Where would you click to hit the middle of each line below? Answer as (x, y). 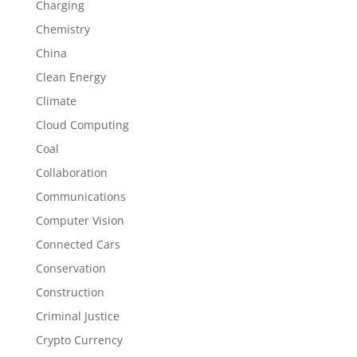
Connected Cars (78, 244)
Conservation (71, 268)
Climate (56, 101)
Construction (70, 292)
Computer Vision (80, 220)
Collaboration (71, 173)
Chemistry (63, 29)
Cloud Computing (82, 125)
